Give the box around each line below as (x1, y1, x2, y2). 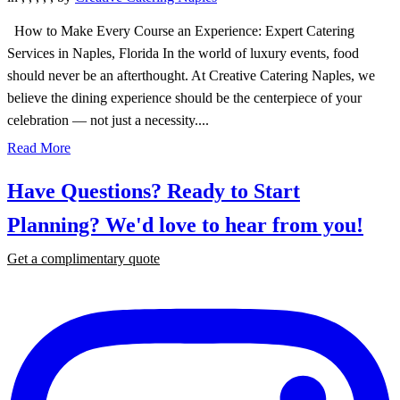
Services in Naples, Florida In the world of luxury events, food (7, 45, 359, 61)
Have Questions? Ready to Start (7, 179, 300, 203)
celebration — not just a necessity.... (7, 112, 209, 128)
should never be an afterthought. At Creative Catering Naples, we (7, 67, 375, 83)
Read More (7, 139, 71, 155)
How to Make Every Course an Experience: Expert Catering (7, 22, 354, 38)
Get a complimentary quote (7, 250, 160, 266)
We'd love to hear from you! (105, 212, 363, 237)
